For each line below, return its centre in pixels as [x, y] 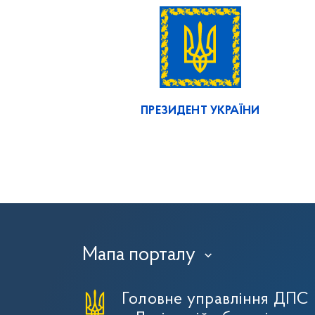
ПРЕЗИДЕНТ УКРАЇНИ [200, 111]
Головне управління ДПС [216, 300]
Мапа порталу [139, 255]
